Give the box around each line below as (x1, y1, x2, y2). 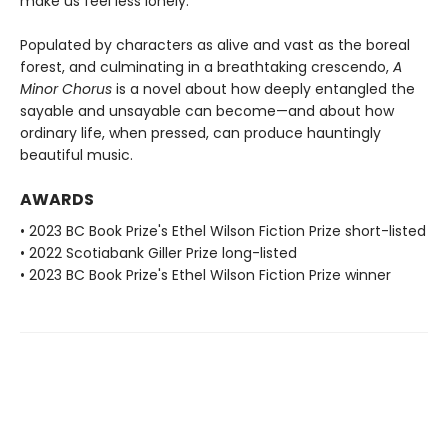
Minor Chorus (20, 79, 112, 100)
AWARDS (20, 188, 94, 212)
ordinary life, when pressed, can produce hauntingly (20, 123, 381, 144)
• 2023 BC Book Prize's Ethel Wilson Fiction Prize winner (20, 265, 391, 286)
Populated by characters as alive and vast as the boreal (20, 35, 410, 56)
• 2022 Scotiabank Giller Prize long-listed (20, 243, 297, 264)
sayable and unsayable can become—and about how (20, 101, 394, 122)
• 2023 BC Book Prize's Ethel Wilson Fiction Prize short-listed (20, 221, 426, 242)
